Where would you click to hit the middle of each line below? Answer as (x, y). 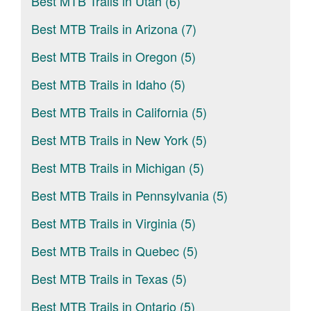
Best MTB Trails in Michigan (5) (118, 167)
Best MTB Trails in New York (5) (119, 140)
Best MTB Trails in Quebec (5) (115, 251)
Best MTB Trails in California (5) (119, 112)
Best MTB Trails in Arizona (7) (114, 28)
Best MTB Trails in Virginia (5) (114, 223)
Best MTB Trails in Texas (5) (109, 278)
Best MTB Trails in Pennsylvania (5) (129, 195)
